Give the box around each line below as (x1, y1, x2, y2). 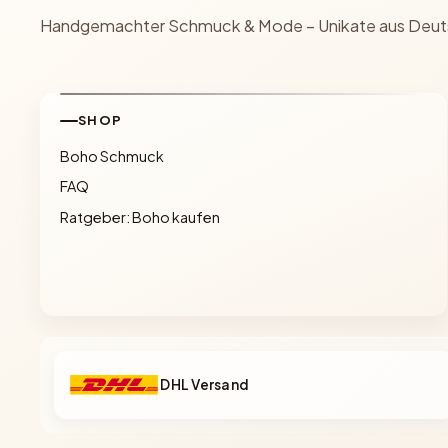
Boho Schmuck (59, 146, 164, 165)
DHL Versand (160, 375, 250, 393)
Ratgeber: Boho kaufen (59, 207, 220, 226)
